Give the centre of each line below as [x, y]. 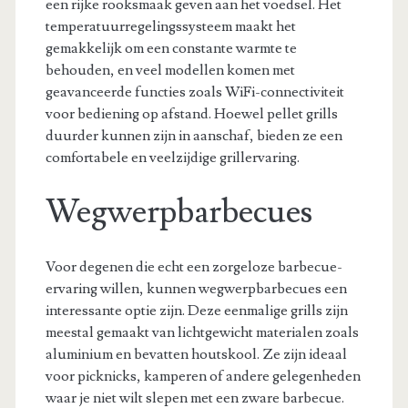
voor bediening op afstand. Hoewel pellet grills [191, 113]
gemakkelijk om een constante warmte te [171, 48]
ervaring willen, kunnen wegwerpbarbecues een [196, 288]
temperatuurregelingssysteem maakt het [170, 26]
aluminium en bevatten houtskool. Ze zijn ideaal [196, 354]
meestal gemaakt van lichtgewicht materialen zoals [202, 332]
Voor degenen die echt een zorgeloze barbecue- [194, 266]
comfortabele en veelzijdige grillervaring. [172, 157]
